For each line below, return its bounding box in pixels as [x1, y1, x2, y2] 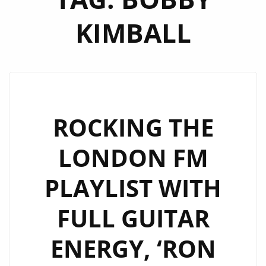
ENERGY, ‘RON [50, 232, 216, 265]
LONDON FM [58, 141, 208, 174]
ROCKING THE [52, 111, 214, 144]
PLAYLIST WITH [45, 172, 221, 204]
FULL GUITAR [56, 202, 210, 235]
